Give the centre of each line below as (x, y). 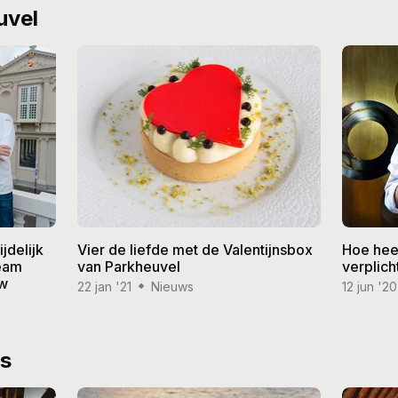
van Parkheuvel (128, 266)
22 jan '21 (104, 286)
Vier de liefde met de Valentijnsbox (195, 249)
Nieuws (172, 286)
